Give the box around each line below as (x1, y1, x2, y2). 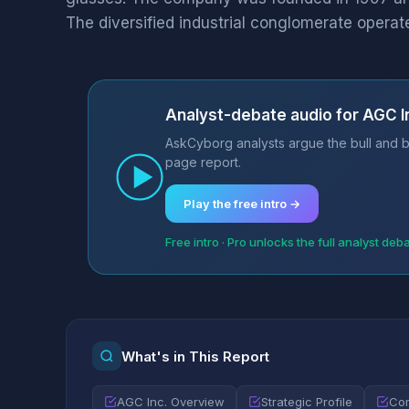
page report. (165, 154, 241, 170)
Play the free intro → (184, 196, 300, 211)
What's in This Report (121, 347, 269, 365)
